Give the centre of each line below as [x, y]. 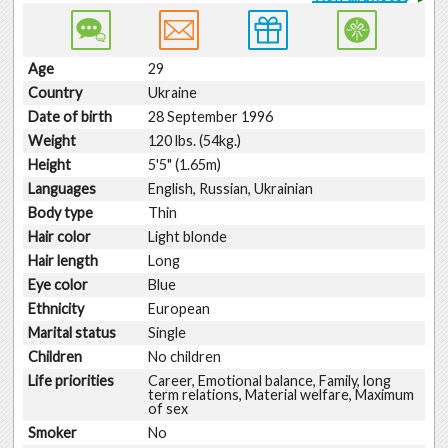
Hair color [62, 236]
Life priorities [74, 380]
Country [58, 92]
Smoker [55, 432]
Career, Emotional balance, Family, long [269, 380]
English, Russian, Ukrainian [230, 188]
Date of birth [73, 116]
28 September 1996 [210, 116]
